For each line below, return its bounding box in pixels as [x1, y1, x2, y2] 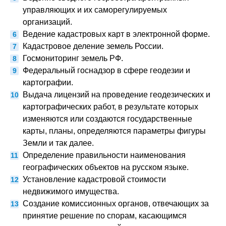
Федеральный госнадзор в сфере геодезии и [23, 66, 190, 75]
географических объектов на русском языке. [23, 163, 189, 172]
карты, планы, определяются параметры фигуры [23, 127, 206, 135]
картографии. [23, 78, 73, 87]
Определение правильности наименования [23, 151, 186, 159]
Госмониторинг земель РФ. [23, 54, 123, 63]
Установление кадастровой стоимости [23, 175, 166, 184]
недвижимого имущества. [23, 187, 119, 196]
